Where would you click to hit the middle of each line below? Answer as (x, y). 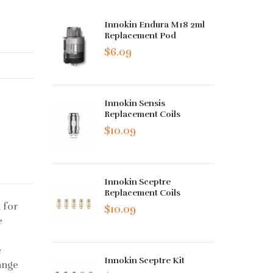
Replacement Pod (140, 36)
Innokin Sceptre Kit (145, 261)
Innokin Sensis (135, 104)
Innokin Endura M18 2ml (155, 25)
